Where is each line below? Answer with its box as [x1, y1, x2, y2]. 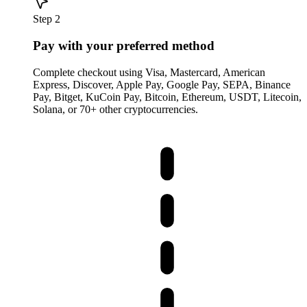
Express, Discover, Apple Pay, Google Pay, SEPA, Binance [33, 78, 291, 90]
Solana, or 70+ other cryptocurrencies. [33, 103, 198, 115]
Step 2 [33, 13, 60, 25]
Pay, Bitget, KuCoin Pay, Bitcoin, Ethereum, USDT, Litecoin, [33, 90, 302, 103]
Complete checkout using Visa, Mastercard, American [33, 66, 265, 78]
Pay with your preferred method [33, 38, 214, 53]
